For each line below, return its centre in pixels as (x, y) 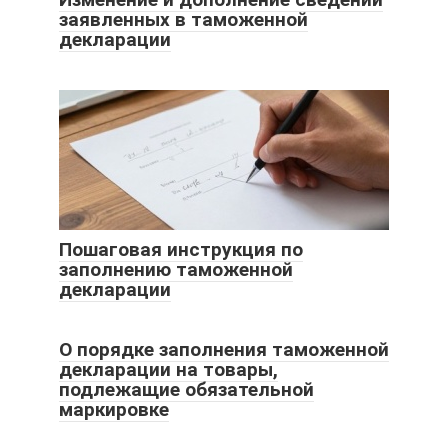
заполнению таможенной (176, 270)
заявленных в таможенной (183, 20)
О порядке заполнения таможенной (224, 350)
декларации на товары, (168, 370)
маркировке (114, 410)
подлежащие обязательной (186, 390)
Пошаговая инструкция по (181, 250)
